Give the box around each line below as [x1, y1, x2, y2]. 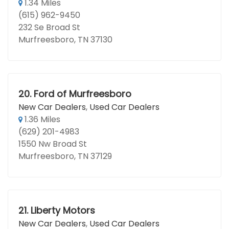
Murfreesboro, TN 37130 [18, 34, 112, 45]
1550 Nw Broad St [18, 138, 87, 150]
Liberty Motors [30, 204, 95, 217]
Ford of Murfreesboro [33, 87, 131, 100]
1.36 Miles [22, 113, 60, 125]
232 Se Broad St [18, 21, 80, 33]
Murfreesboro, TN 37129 [18, 150, 112, 162]
